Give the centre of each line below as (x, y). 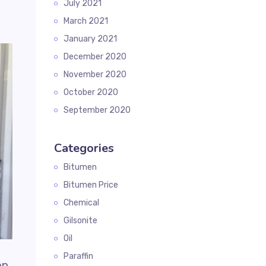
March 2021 (86, 21)
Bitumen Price (91, 185)
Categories (84, 148)
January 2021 (90, 39)
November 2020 (95, 75)
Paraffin (78, 256)
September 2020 (97, 110)
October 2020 (91, 92)
